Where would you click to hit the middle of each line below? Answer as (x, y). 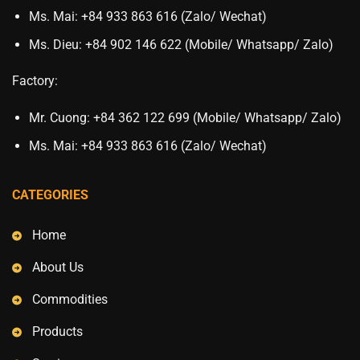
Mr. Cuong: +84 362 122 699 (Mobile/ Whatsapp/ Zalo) (185, 118)
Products (57, 332)
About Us (58, 268)
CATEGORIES (50, 194)
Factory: (35, 81)
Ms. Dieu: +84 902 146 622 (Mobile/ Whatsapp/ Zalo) (181, 44)
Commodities (70, 300)
